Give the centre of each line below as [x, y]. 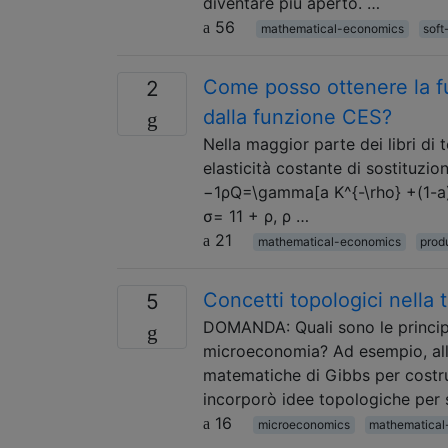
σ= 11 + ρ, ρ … [256, 215]
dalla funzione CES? [297, 116]
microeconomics [303, 424]
